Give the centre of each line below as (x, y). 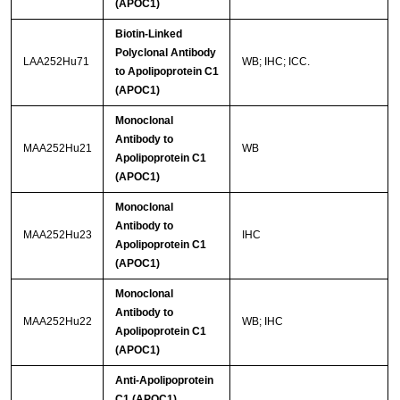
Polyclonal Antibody (165, 52)
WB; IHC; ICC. (275, 61)
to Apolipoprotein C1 (167, 71)
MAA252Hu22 (57, 321)
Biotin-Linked (148, 33)
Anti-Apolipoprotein (164, 380)
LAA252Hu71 (56, 61)
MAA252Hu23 (57, 234)
